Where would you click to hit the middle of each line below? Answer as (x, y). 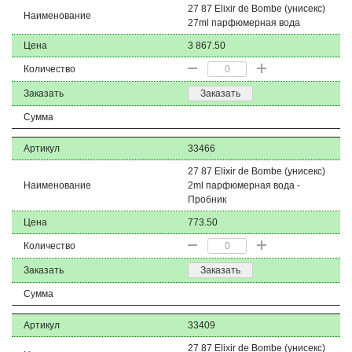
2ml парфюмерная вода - (244, 185)
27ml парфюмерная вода (244, 23)
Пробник (207, 200)
